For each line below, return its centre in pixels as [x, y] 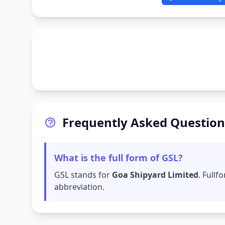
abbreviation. [79, 187]
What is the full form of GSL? [119, 158]
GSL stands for [83, 175]
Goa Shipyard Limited [155, 175]
